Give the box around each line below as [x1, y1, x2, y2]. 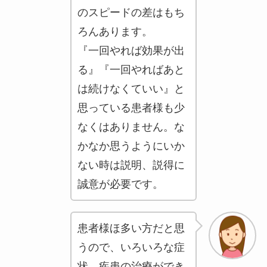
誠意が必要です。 [77, 178, 163, 190]
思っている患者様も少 [77, 101, 185, 114]
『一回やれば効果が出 [77, 44, 185, 57]
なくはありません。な [77, 120, 185, 133]
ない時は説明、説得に [77, 159, 185, 171]
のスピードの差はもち [77, 6, 185, 18]
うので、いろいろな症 [77, 241, 185, 253]
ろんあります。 [77, 25, 153, 38]
